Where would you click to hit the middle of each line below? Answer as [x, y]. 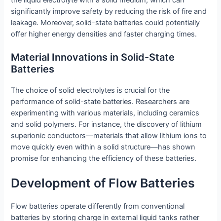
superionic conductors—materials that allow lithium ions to [109, 136]
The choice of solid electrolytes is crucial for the [91, 91]
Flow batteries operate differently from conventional [98, 206]
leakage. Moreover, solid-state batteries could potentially [106, 22]
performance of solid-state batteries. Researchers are [100, 102]
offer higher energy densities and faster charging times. [104, 34]
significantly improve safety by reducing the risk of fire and [109, 11]
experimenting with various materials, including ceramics [105, 113]
